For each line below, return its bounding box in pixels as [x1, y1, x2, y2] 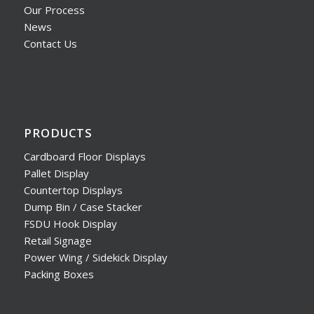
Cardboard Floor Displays [23, 149, 146, 164]
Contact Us [23, 36, 77, 50]
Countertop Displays [23, 183, 123, 198]
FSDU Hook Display [23, 217, 117, 231]
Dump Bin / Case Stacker [23, 200, 142, 214]
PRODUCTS [23, 124, 93, 141]
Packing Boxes [23, 267, 94, 282]
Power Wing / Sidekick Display [23, 250, 168, 265]
